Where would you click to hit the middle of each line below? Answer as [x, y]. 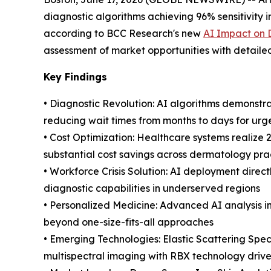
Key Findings [75, 77]
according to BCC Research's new [123, 33]
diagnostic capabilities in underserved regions [152, 188]
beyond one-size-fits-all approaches [129, 222]
